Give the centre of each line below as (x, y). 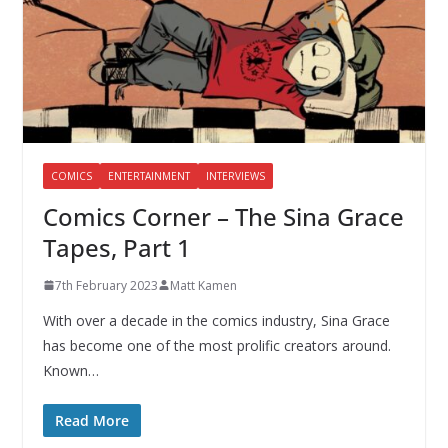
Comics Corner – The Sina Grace (223, 216)
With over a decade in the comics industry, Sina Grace (216, 320)
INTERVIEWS (235, 175)
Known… (70, 370)
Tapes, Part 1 (116, 247)
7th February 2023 (106, 285)
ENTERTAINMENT (148, 175)
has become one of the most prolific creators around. (216, 345)
